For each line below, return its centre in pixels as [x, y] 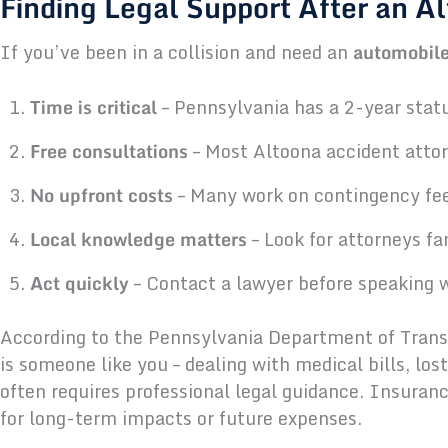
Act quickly [79, 283]
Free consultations [109, 151]
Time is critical [93, 107]
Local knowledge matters [138, 239]
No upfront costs [101, 195]
